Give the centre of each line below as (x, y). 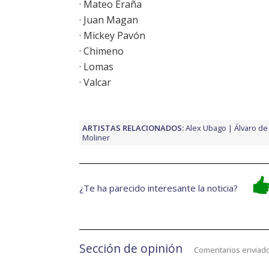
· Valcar (95, 82)
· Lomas (96, 66)
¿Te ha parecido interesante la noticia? (159, 188)
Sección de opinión (131, 248)
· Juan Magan (109, 20)
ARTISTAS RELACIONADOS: (133, 128)
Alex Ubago (206, 128)
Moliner (96, 137)
